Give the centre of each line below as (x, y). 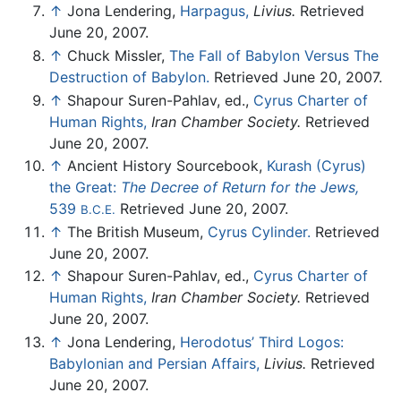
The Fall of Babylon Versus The (274, 55)
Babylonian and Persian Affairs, (154, 363)
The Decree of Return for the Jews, (240, 188)
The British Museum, (137, 231)
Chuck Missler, (118, 55)
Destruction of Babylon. (129, 77)
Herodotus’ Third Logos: (262, 341)
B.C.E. (98, 210)
